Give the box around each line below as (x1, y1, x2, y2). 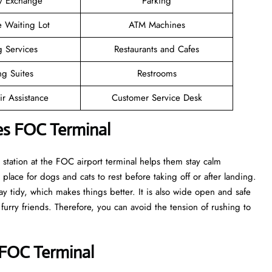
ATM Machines (128, 18, 185, 32)
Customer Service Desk (111, 90, 202, 104)
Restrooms (137, 66, 177, 80)
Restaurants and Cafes (114, 42, 199, 56)
